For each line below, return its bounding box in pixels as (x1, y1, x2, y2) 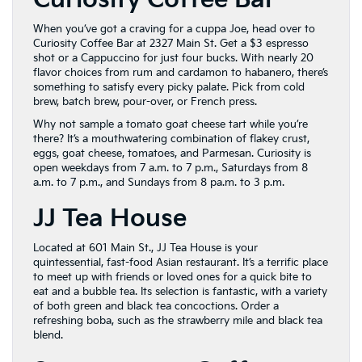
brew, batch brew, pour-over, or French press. (33, 95, 257, 109)
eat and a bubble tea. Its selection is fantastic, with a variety (33, 285, 327, 299)
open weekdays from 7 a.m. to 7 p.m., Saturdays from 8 (33, 162, 308, 175)
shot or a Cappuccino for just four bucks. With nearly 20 (33, 52, 314, 65)
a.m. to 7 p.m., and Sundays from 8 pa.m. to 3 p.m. (33, 176, 284, 190)
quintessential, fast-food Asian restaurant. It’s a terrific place (33, 256, 328, 270)
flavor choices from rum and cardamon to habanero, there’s (33, 66, 328, 80)
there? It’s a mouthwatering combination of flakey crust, (33, 133, 309, 146)
